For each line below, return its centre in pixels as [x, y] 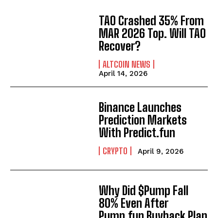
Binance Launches [140, 108]
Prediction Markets [143, 120]
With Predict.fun [137, 133]
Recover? [120, 46]
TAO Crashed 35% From [152, 20]
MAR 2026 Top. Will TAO [153, 33]
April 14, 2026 [123, 73]
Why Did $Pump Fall [144, 191]
